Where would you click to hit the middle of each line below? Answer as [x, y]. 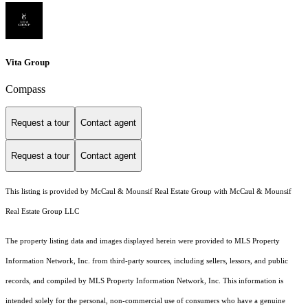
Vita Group [27, 62]
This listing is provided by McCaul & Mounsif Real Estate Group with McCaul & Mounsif [148, 192]
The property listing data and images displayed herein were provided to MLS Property [143, 241]
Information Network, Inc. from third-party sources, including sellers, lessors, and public [147, 261]
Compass [25, 89]
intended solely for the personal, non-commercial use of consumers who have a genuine [145, 301]
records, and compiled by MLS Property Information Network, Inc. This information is [144, 281]
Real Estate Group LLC [42, 212]
